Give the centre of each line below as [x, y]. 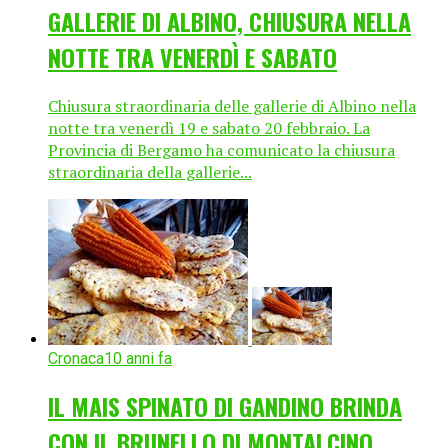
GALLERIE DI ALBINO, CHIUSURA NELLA [229, 21]
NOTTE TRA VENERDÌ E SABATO [192, 57]
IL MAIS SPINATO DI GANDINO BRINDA [225, 405]
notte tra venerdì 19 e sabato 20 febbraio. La [209, 128]
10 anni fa [138, 358]
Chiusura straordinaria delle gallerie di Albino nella [232, 106]
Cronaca [76, 358]
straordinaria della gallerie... [150, 172]
